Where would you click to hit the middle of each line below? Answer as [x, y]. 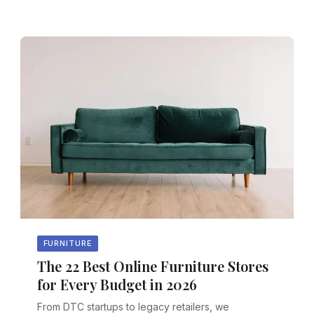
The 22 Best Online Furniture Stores [153, 266]
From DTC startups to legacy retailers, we [134, 306]
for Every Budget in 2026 [117, 284]
